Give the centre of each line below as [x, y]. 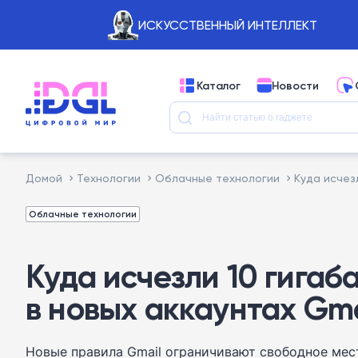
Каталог [219, 85]
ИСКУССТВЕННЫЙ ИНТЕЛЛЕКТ [227, 25]
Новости [295, 85]
